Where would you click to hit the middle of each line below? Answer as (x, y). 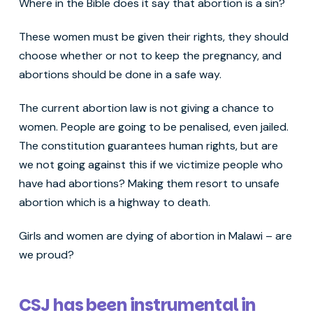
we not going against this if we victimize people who (151, 165)
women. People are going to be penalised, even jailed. (153, 127)
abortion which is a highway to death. (117, 203)
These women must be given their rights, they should (153, 37)
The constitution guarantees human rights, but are (148, 146)
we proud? (48, 255)
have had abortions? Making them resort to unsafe (149, 184)
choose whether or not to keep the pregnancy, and (150, 56)
